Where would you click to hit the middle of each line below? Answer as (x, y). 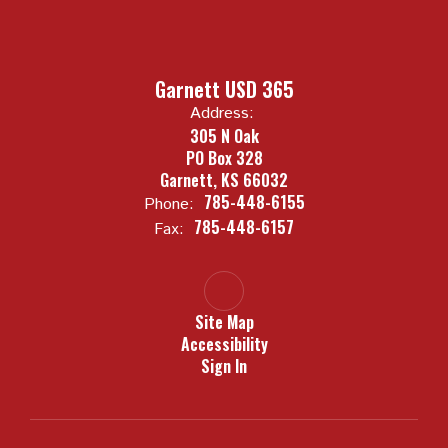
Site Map (224, 322)
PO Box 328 (224, 158)
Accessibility (224, 344)
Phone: (168, 204)
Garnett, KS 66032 (224, 180)
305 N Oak (224, 136)
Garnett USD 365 (224, 89)
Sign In (224, 366)
